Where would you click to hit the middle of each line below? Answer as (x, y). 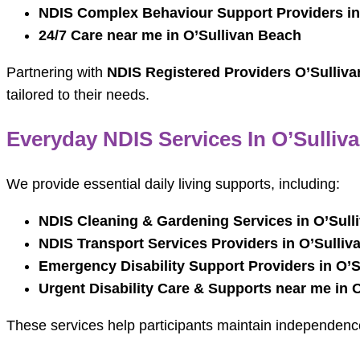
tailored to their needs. (78, 95)
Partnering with (57, 73)
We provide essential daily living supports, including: (173, 184)
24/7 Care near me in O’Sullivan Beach (170, 36)
